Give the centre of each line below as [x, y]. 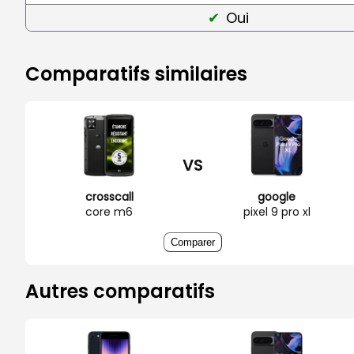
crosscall [109, 196]
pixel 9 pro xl [277, 211]
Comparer [193, 242]
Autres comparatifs [120, 291]
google [277, 196]
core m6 [109, 211]
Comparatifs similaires [136, 73]
